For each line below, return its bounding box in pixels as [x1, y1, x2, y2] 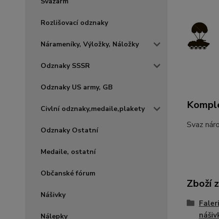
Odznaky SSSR [41, 61, 90, 70]
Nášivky [41, 190, 66, 199]
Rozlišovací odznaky [41, 18, 108, 27]
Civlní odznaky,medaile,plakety [41, 104, 145, 113]
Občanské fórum [41, 169, 95, 178]
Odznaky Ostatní [41, 126, 98, 135]
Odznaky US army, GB [41, 83, 112, 92]
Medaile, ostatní [41, 147, 96, 156]
